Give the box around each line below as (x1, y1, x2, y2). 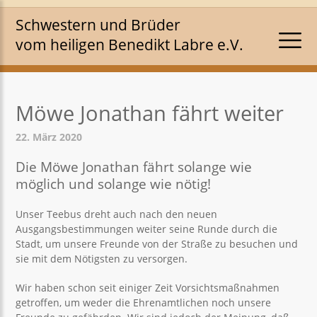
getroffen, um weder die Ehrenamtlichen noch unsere (16, 296, 272, 309)
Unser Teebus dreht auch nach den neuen (16, 207, 218, 221)
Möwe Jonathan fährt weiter (16, 99, 284, 127)
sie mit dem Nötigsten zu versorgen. (16, 252, 188, 265)
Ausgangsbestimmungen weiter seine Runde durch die (16, 222, 278, 236)
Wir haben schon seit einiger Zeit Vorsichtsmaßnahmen (16, 281, 280, 294)
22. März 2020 (16, 130, 83, 144)
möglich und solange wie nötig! (16, 174, 212, 193)
